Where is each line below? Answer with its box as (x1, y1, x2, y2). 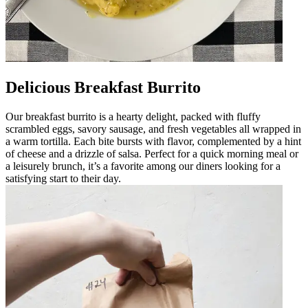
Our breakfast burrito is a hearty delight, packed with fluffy (5, 110, 261, 122)
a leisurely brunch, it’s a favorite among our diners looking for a (5, 159, 280, 172)
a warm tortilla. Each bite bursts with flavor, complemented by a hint (5, 135, 301, 147)
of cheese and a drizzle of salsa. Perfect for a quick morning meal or (5, 147, 298, 159)
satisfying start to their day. (5, 172, 121, 184)
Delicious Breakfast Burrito (5, 78, 201, 96)
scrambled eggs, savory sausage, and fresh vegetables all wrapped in (5, 122, 301, 135)
